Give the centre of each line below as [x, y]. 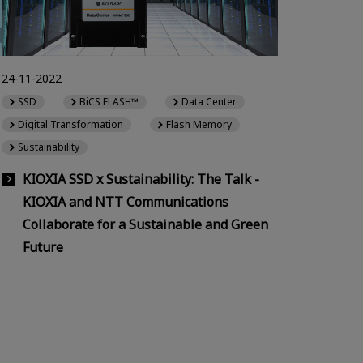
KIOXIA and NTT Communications [126, 201]
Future [43, 247]
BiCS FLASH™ [109, 101]
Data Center [209, 101]
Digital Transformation [70, 124]
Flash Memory [199, 124]
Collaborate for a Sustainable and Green [145, 224]
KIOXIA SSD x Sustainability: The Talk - [141, 179]
